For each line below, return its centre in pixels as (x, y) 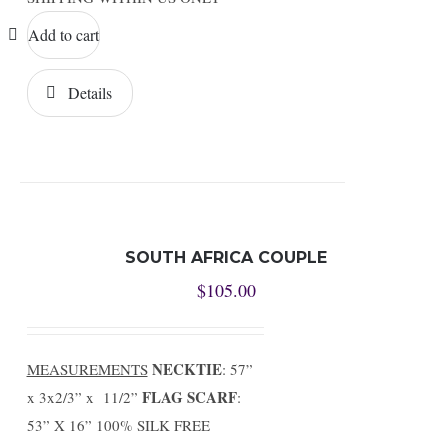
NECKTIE (186, 369)
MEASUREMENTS (87, 369)
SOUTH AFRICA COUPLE (226, 257)
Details (89, 92)
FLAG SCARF (189, 397)
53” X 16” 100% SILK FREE (118, 425)
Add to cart (63, 34)
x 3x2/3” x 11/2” (84, 397)
